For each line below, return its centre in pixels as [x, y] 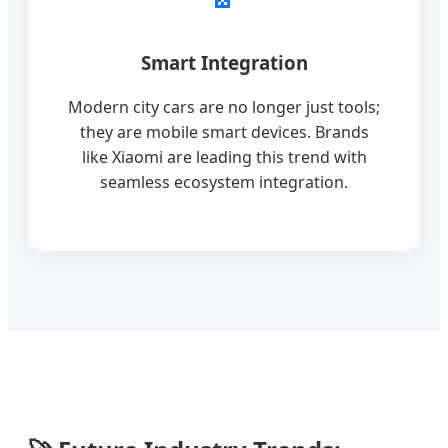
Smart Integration [224, 62]
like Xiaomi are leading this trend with [224, 157]
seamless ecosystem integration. [224, 182]
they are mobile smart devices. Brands [224, 132]
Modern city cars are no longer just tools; [224, 107]
